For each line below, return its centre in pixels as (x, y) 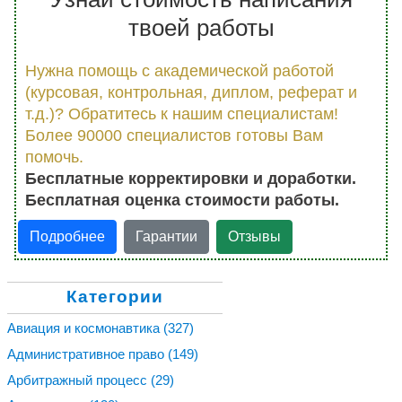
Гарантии (166, 236)
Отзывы (255, 236)
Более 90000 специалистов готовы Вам (174, 135)
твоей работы (201, 27)
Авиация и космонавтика (85, 328)
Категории (115, 296)
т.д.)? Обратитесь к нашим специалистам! (182, 114)
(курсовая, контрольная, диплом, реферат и (191, 92)
